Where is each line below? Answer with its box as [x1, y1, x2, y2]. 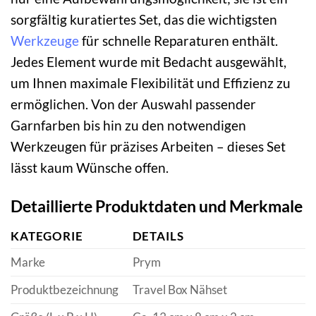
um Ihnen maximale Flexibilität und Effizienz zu [11, 74, 291, 91]
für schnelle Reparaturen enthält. [79, 32, 278, 49]
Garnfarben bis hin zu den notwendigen [11, 116, 246, 133]
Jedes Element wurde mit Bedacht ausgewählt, [11, 53, 286, 70]
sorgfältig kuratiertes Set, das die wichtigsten [11, 11, 277, 28]
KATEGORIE [11, 229, 83, 244]
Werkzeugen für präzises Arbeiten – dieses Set [11, 138, 286, 154]
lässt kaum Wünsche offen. [11, 159, 169, 176]
